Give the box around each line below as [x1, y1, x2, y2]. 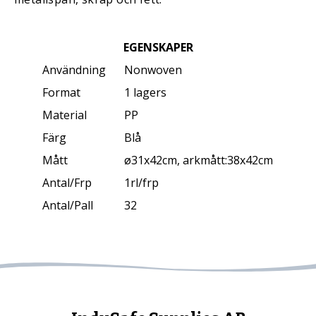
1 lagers [124, 85, 167, 100]
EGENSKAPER [123, 39, 193, 55]
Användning [42, 62, 107, 78]
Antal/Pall [42, 197, 94, 213]
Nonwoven [124, 62, 183, 78]
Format [42, 85, 81, 100]
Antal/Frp [42, 175, 92, 190]
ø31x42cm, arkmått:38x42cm [124, 152, 274, 168]
